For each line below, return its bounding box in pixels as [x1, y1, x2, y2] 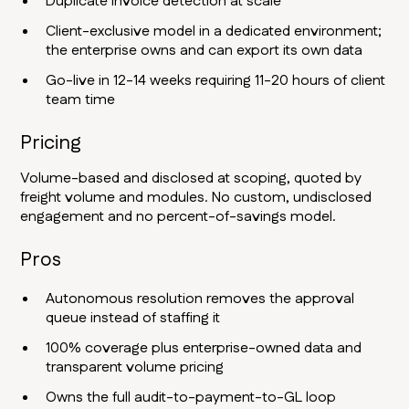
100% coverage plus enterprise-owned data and [46, 338, 362, 360]
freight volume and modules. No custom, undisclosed [20, 187, 372, 209]
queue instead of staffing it [46, 308, 221, 330]
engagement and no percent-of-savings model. [20, 206, 337, 228]
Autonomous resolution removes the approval [46, 288, 355, 310]
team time [46, 89, 116, 111]
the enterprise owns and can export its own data [46, 40, 363, 62]
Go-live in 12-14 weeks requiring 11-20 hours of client [46, 70, 386, 92]
